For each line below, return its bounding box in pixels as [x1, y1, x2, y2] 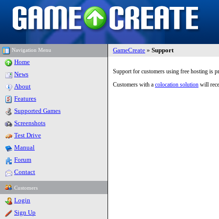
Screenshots [14, 119, 45, 127]
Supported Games [14, 107, 61, 114]
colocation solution [155, 81, 198, 88]
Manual [14, 144, 35, 151]
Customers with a [113, 81, 155, 88]
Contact [14, 168, 35, 175]
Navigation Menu [12, 47, 51, 53]
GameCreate [113, 46, 145, 54]
